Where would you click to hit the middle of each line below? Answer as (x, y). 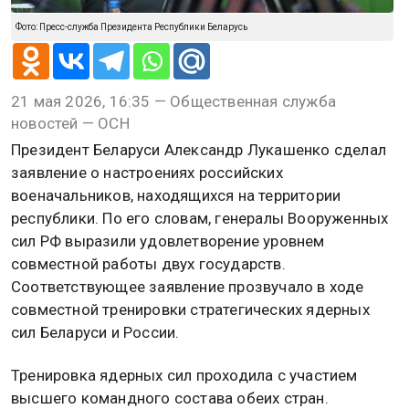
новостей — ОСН (70, 123)
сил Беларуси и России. (95, 332)
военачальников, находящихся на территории (176, 195)
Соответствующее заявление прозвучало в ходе (188, 287)
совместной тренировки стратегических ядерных (190, 309)
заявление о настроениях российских (147, 173)
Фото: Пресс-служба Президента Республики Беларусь (131, 27)
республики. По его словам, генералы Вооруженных (200, 218)
